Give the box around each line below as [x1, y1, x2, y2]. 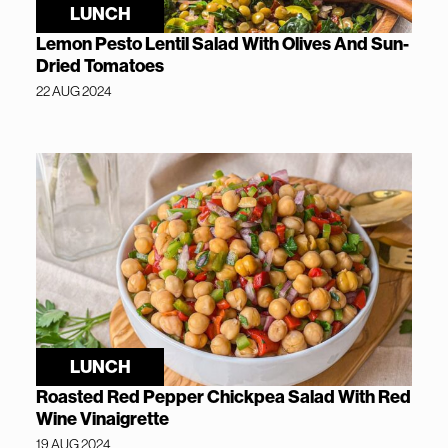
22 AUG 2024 [36, 83, 112, 100]
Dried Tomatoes [36, 55, 164, 78]
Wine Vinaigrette [36, 407, 169, 430]
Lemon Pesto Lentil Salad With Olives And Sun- [36, 33, 409, 56]
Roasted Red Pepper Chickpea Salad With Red [36, 385, 411, 408]
